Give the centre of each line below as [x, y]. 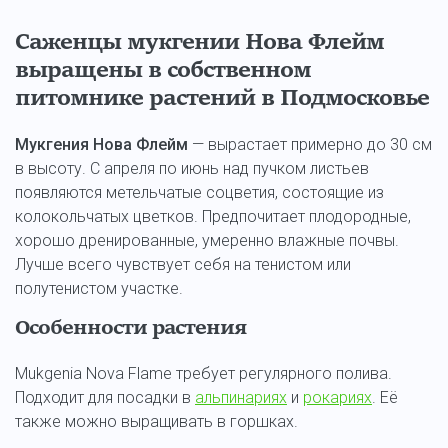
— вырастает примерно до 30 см [310, 144]
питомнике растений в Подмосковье [222, 99]
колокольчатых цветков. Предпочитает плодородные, [213, 216]
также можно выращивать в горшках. [156, 421]
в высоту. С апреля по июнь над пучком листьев [192, 168]
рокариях [337, 397]
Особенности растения [130, 329]
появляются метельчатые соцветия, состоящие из [199, 192]
